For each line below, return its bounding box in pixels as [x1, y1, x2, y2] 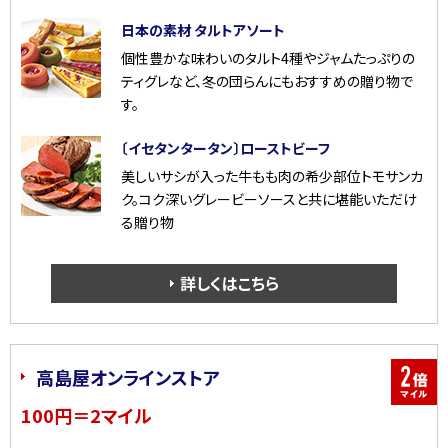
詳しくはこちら [179, 271, 279, 296]
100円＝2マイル [21, 402, 152, 429]
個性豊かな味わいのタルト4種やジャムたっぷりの [121, 48, 415, 69]
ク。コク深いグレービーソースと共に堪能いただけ [121, 189, 417, 210]
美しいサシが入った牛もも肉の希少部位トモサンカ [121, 166, 423, 187]
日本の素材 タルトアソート [121, 20, 285, 41]
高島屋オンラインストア [36, 364, 220, 391]
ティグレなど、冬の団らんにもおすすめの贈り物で [121, 71, 413, 92]
